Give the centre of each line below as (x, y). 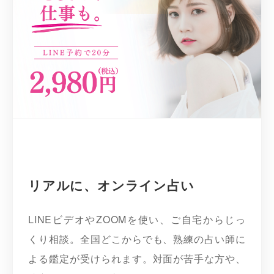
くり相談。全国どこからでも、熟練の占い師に (137, 239)
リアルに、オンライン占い (111, 185)
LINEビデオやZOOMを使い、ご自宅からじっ (137, 220)
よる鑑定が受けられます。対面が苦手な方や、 (137, 259)
